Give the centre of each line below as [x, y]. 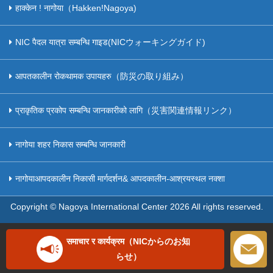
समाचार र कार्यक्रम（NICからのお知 [129, 241]
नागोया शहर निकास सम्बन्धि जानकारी [70, 144]
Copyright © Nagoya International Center [90, 207]
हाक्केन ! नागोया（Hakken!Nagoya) [76, 8]
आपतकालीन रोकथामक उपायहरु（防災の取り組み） [102, 76]
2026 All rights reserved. [216, 207]
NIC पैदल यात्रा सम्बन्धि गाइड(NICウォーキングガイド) [110, 42]
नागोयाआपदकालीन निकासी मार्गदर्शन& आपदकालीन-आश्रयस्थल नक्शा [120, 179]
